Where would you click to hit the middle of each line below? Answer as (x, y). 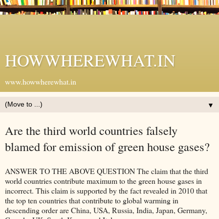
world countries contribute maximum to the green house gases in (103, 180)
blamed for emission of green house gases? (107, 146)
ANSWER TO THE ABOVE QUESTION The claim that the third (107, 171)
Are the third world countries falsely (91, 130)
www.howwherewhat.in (41, 81)
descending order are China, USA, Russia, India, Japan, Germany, (106, 210)
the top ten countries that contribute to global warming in (92, 200)
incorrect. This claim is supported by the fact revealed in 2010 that (106, 190)
